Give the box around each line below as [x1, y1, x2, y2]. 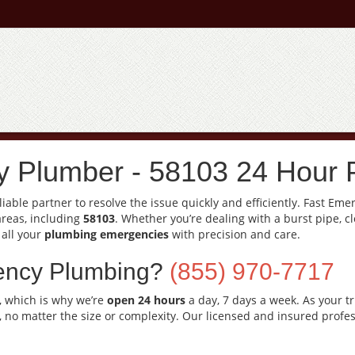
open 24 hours [107, 292, 185, 307]
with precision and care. [169, 227, 300, 242]
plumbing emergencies [44, 227, 169, 242]
